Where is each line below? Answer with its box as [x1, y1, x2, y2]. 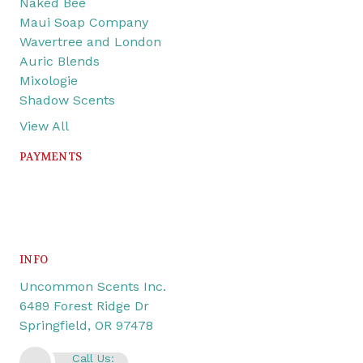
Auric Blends [19, 53, 100, 69]
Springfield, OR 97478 [19, 317, 153, 333]
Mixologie [19, 72, 78, 88]
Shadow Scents [19, 92, 115, 108]
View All [19, 117, 69, 134]
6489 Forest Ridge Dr [19, 297, 149, 314]
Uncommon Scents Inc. [19, 278, 166, 294]
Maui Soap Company [19, 14, 148, 30]
